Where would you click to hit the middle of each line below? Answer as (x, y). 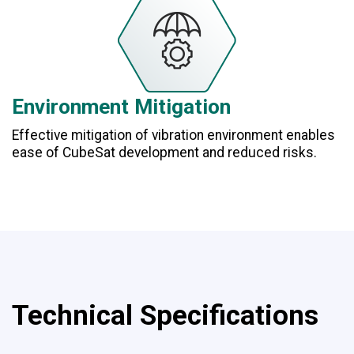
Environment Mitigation (121, 106)
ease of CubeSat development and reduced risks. (164, 153)
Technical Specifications (165, 316)
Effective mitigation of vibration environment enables (173, 136)
